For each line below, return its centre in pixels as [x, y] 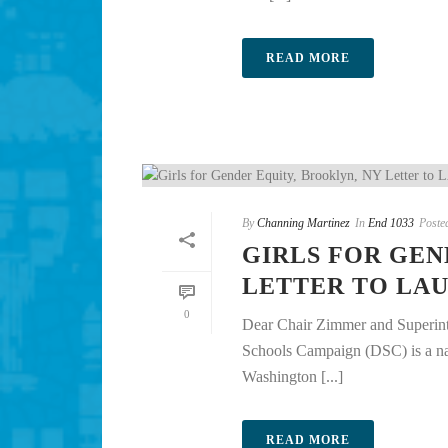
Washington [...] [292, 377]
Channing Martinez [303, 223]
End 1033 [391, 223]
